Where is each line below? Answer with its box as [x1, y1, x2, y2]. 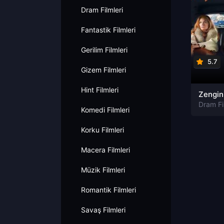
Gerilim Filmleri [81, 45, 127, 54]
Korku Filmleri [81, 125, 124, 134]
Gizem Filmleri [81, 65, 126, 74]
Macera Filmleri [81, 145, 130, 154]
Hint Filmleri [81, 85, 118, 94]
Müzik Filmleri [81, 165, 125, 174]
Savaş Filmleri [81, 205, 125, 214]
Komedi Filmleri [81, 105, 129, 114]
